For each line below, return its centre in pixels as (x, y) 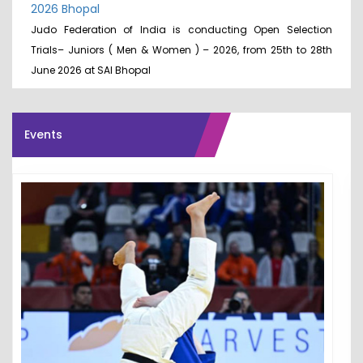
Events (43, 135)
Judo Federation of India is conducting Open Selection (181, 30)
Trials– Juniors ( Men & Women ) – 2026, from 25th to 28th (181, 50)
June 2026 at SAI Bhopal (91, 70)
